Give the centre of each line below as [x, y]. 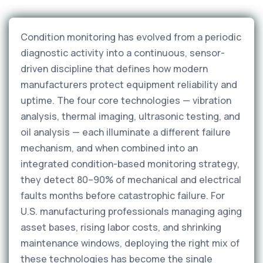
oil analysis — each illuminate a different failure [126, 132]
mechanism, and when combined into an [109, 148]
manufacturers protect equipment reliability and [129, 85]
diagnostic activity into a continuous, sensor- [123, 53]
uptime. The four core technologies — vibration [126, 100]
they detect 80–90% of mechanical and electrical [131, 180]
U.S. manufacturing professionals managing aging [131, 211]
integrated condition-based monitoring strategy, [130, 164]
